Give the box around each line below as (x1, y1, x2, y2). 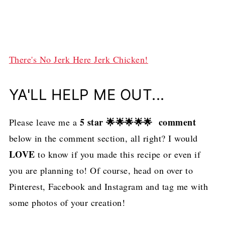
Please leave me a (9, 116, 77, 128)
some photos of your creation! (9, 196, 126, 208)
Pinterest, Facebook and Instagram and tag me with (9, 180, 208, 192)
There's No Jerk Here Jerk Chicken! (9, 53, 148, 65)
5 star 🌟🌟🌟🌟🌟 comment (77, 115, 196, 129)
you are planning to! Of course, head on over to (9, 164, 193, 176)
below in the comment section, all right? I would (9, 132, 198, 144)
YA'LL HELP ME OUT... (9, 85, 165, 103)
